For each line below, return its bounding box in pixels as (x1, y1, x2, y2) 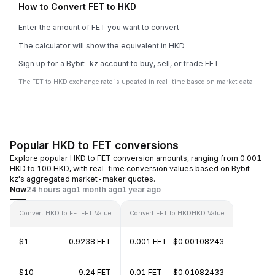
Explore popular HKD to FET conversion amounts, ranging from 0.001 (10, 153, 261, 163)
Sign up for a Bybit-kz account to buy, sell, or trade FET (18, 59, 219, 68)
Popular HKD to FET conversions (10, 139, 179, 152)
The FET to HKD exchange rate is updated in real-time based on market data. (18, 78, 255, 86)
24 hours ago (26, 185, 76, 194)
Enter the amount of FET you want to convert (18, 23, 179, 32)
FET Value (81, 209, 111, 217)
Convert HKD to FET (19, 209, 81, 217)
